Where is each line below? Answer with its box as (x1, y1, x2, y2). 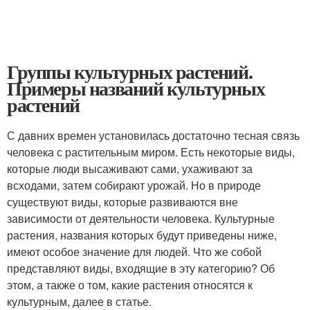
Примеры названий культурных (7, 73, 265, 102)
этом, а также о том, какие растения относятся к (7, 276, 253, 293)
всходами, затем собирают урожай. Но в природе (7, 176, 261, 193)
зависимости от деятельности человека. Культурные (7, 210, 275, 226)
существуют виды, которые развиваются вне (7, 193, 238, 210)
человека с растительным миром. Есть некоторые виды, (7, 143, 295, 160)
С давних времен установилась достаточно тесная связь (7, 127, 300, 143)
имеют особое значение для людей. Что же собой (7, 243, 262, 259)
